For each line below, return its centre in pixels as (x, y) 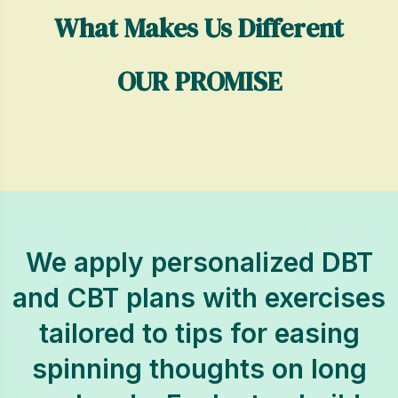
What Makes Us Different (199, 28)
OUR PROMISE (199, 81)
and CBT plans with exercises (199, 298)
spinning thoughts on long (199, 369)
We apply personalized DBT (199, 262)
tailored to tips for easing (199, 333)
